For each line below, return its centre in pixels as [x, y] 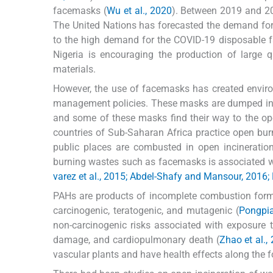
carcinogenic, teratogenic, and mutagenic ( [146, 211]
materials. [74, 69]
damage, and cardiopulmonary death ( [136, 240]
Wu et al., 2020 [139, 11]
